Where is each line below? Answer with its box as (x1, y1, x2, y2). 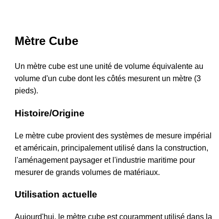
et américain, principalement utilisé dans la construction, (15, 143, 208, 152)
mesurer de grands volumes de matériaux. (15, 168, 160, 176)
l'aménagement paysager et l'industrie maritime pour (15, 155, 195, 164)
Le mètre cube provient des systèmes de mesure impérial (15, 131, 212, 140)
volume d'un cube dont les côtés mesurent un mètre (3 (15, 74, 201, 83)
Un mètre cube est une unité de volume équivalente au (15, 62, 203, 71)
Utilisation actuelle (15, 189, 97, 200)
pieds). (15, 87, 38, 95)
